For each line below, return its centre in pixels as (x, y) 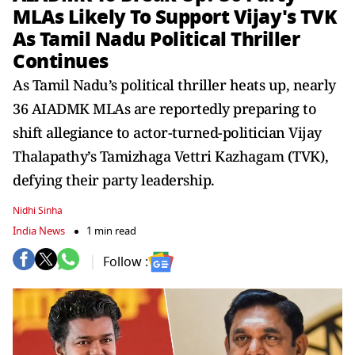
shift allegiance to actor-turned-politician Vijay (167, 132)
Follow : (126, 262)
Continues (61, 61)
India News (39, 231)
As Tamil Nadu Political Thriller (156, 39)
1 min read (111, 231)
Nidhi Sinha (38, 211)
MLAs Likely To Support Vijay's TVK (174, 17)
